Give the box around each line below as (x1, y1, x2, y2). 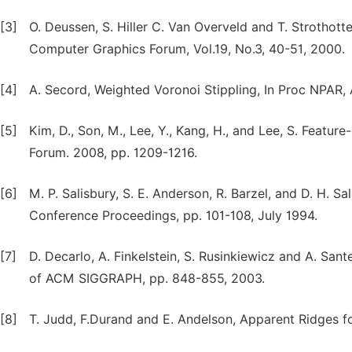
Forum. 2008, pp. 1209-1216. (29, 145, 197, 160)
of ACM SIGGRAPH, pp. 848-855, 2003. (29, 271, 265, 286)
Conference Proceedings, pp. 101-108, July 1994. (29, 208, 317, 223)
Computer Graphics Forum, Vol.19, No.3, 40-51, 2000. (29, 42, 345, 57)
